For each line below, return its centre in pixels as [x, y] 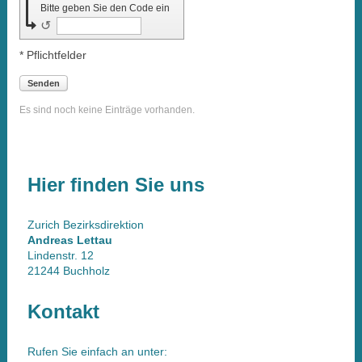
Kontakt [63, 311]
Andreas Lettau [69, 240]
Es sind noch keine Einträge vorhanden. [107, 109]
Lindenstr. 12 [60, 255]
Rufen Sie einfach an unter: [97, 351]
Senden [43, 83]
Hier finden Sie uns [116, 184]
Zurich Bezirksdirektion [85, 224]
